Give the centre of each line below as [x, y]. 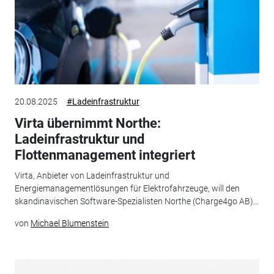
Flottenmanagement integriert [105, 155]
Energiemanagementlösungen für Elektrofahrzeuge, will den [127, 188]
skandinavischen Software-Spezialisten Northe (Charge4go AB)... [136, 201]
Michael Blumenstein [69, 223]
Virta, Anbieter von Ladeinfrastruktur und [92, 176]
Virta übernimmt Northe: [87, 123]
